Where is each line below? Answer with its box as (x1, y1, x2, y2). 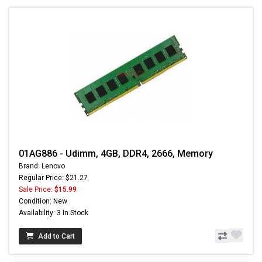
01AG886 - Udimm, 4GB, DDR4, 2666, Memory (19, 147, 213, 159)
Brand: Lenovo (19, 161, 65, 170)
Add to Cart (38, 232, 75, 240)
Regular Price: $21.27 (19, 173, 88, 182)
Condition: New (19, 196, 67, 205)
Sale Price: (19, 185, 54, 194)
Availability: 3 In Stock (19, 208, 88, 217)
